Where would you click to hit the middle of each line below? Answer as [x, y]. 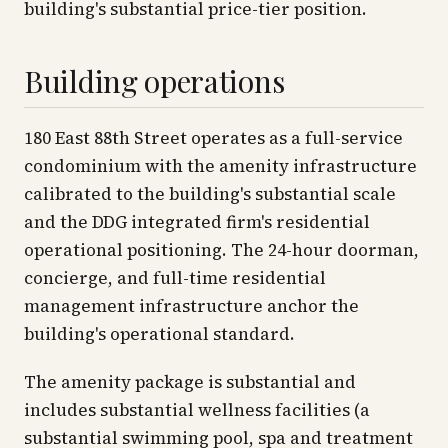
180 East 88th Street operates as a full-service [213, 138]
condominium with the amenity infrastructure [220, 166]
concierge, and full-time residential [175, 278]
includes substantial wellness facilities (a [197, 410]
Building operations [154, 81]
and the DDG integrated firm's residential [197, 222]
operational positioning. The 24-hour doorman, [221, 250]
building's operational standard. [159, 334]
